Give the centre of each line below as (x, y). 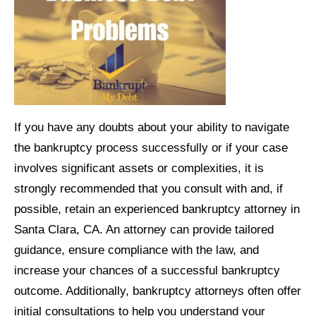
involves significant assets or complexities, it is (139, 168)
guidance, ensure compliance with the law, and (136, 250)
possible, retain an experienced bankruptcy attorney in (157, 209)
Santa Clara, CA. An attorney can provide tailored (144, 230)
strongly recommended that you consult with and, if (148, 189)
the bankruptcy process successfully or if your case (151, 148)
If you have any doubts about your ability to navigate (152, 127)
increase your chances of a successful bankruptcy (147, 271)
